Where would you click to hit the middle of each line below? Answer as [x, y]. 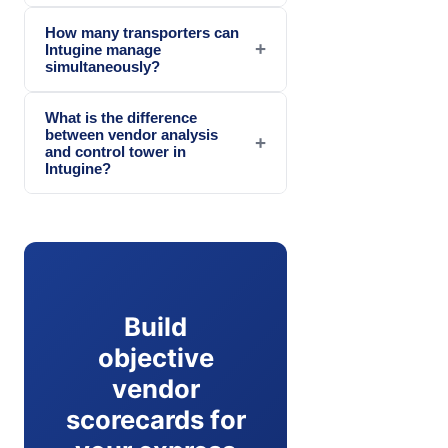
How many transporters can [142, 32]
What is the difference [121, 117]
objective [155, 357]
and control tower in [115, 151]
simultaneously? [102, 66]
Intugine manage [103, 49]
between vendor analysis [131, 134]
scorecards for [155, 419]
